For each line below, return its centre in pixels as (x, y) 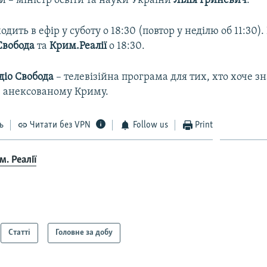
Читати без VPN (60, 125)
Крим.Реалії (80, 46)
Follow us (150, 125)
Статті (20, 233)
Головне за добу (84, 233)
